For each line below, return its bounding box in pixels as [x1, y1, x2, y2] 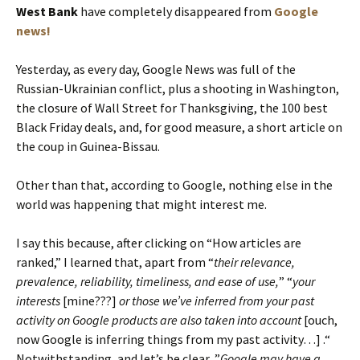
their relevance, [214, 253, 295, 270]
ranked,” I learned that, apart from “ [16, 253, 214, 270]
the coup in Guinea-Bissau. [16, 137, 160, 154]
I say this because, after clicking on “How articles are [16, 234, 301, 251]
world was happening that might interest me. [16, 195, 267, 212]
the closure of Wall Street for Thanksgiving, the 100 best [16, 99, 328, 116]
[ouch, [301, 311, 337, 328]
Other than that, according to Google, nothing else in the [16, 176, 333, 193]
